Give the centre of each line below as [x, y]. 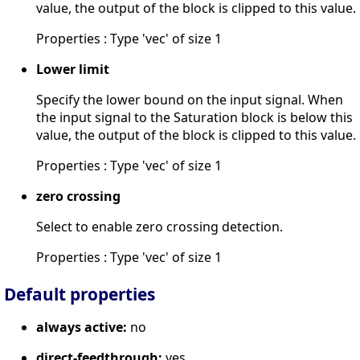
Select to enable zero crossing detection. [160, 226]
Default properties [80, 294]
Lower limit [73, 69]
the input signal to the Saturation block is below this [194, 117]
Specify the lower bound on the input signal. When [190, 99]
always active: [82, 327]
